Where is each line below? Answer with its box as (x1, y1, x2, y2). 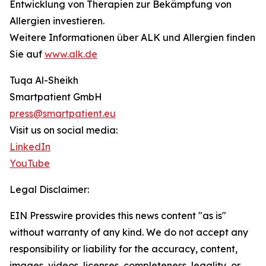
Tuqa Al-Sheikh (9, 74, 78, 86)
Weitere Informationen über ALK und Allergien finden (9, 31, 255, 43)
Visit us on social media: (9, 124, 118, 136)
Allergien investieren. (9, 15, 104, 27)
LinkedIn (9, 141, 50, 153)
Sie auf (9, 48, 45, 60)
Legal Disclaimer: (9, 183, 89, 195)
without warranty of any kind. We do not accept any (9, 226, 248, 238)
